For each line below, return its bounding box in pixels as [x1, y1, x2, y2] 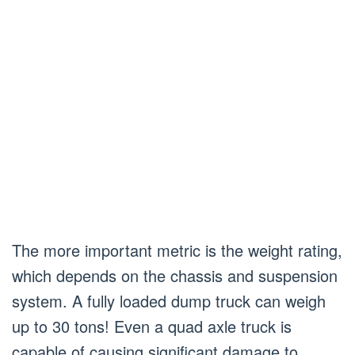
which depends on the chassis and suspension [12, 264, 338, 287]
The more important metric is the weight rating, [12, 239, 342, 261]
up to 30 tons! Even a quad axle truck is [12, 315, 292, 338]
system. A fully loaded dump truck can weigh [12, 289, 326, 312]
